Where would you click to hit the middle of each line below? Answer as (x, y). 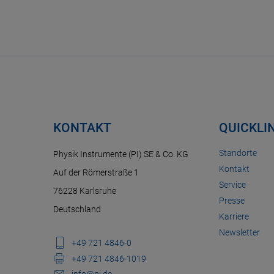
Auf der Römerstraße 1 (96, 172)
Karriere (234, 217)
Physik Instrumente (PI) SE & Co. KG (121, 154)
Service (232, 185)
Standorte (238, 153)
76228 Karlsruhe (85, 191)
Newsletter (239, 232)
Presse (232, 201)
